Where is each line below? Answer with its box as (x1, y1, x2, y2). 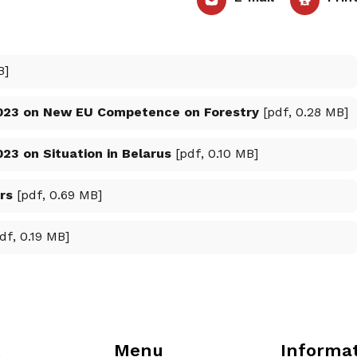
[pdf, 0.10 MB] (171, 148, 258, 161)
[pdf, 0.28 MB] (259, 107, 348, 120)
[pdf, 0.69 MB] (13, 190, 102, 202)
